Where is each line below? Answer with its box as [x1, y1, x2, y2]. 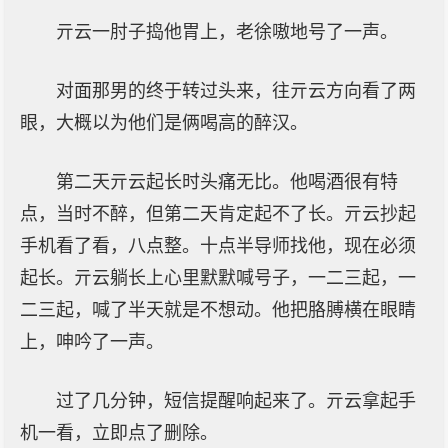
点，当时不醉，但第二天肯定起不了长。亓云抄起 [20, 204, 416, 224]
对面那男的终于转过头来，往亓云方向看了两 [56, 81, 416, 101]
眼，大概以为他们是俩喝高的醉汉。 [20, 113, 308, 133]
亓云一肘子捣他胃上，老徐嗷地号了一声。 [56, 22, 398, 42]
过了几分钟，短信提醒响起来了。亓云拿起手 [56, 391, 416, 411]
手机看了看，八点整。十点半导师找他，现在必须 [20, 236, 416, 256]
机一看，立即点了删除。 [20, 423, 218, 443]
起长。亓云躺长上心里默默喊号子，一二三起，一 [20, 268, 416, 288]
